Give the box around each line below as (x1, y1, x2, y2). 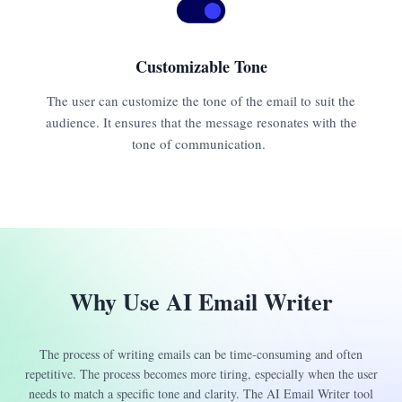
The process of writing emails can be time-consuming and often (39, 345, 363, 363)
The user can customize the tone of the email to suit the (47, 91, 355, 109)
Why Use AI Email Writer (69, 284, 333, 319)
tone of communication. (132, 134, 270, 153)
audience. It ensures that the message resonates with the (45, 112, 357, 131)
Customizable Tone (135, 54, 267, 78)
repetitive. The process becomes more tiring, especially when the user (24, 365, 378, 383)
